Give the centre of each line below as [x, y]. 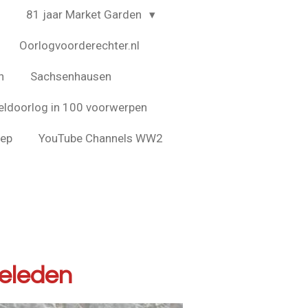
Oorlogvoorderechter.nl [79, 45]
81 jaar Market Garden [86, 14]
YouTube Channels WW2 [100, 138]
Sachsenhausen [71, 76]
